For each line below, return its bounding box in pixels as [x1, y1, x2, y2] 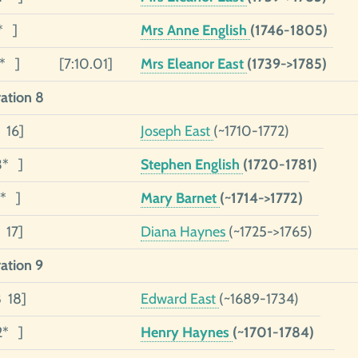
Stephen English [140, 156, 243, 173]
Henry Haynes [140, 324, 233, 341]
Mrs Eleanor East [140, 55, 247, 73]
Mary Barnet [140, 189, 220, 207]
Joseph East [140, 122, 213, 140]
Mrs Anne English [140, 22, 250, 39]
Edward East [140, 290, 219, 308]
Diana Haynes [140, 223, 229, 241]
